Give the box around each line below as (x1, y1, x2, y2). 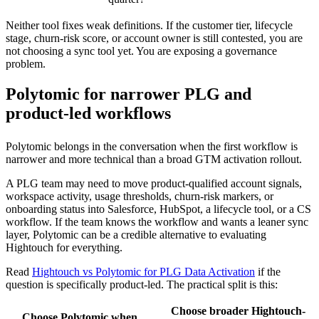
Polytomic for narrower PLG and (6, 85, 251, 104)
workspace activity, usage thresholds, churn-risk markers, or (6, 189, 273, 202)
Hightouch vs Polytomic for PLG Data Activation (32, 265, 255, 278)
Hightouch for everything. (6, 241, 122, 253)
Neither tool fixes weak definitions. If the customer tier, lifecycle (6, 19, 293, 32)
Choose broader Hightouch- (171, 304, 305, 317)
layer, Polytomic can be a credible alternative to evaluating (6, 228, 266, 241)
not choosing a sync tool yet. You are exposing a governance (6, 45, 277, 58)
